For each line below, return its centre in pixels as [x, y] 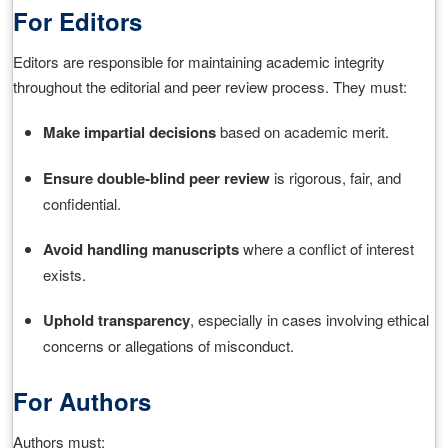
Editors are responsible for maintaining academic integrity [199, 61]
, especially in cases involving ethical [309, 319]
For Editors [77, 21]
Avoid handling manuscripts [141, 249]
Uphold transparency [116, 320]
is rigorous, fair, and [335, 177]
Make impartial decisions [129, 132]
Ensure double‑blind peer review [156, 178]
